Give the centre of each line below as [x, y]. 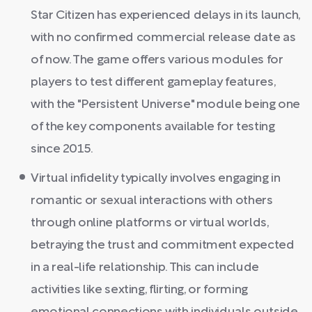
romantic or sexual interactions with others [152, 201]
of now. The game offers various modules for [157, 60]
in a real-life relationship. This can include [145, 268]
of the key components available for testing [153, 127]
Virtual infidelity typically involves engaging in [156, 179]
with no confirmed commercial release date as [163, 38]
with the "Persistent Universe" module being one [166, 105]
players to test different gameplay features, [153, 83]
